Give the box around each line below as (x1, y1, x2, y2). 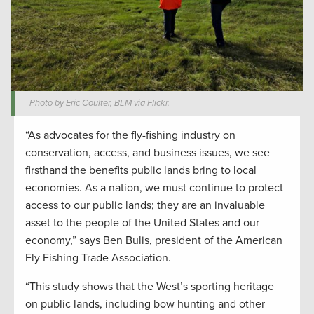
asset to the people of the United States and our (25, 215, 259, 230)
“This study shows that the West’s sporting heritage (25, 279, 274, 294)
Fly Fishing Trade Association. (25, 250, 171, 265)
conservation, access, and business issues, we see (25, 145, 270, 160)
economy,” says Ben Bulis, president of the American (25, 233, 282, 247)
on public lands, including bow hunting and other (25, 296, 265, 311)
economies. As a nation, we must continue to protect (25, 180, 283, 195)
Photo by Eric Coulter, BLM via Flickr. (29, 97, 170, 109)
